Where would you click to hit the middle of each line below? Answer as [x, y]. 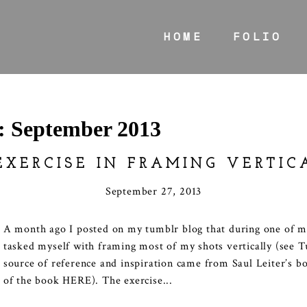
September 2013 [86, 128]
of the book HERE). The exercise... [88, 281]
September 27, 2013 [153, 192]
